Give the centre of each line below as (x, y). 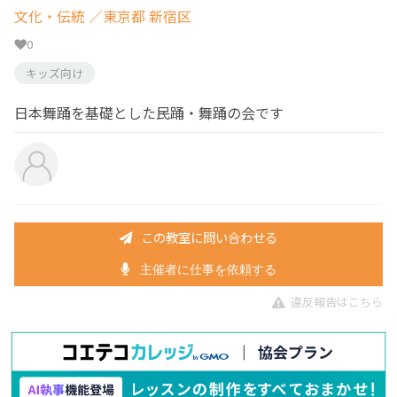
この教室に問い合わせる (209, 237)
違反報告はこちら (337, 301)
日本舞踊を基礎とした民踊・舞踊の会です (149, 113)
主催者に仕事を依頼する (207, 270)
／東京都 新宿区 (138, 16)
